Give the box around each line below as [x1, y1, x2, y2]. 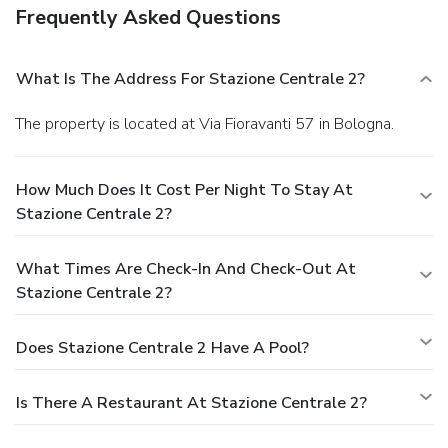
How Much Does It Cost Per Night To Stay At [16, 178, 353, 201]
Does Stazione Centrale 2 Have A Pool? [16, 336, 309, 359]
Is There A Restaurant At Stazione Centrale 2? [16, 391, 367, 414]
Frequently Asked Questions [15, 3, 281, 31]
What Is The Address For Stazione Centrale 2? [16, 67, 365, 90]
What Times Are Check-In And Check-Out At [16, 257, 356, 280]
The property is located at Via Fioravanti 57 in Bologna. [24, 112, 394, 135]
